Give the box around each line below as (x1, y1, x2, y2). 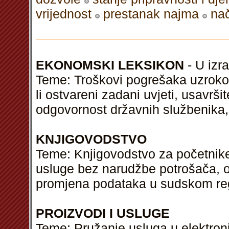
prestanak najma (103, 7, 199, 21)
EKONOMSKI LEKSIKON (36, 58, 184, 72)
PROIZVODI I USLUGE (36, 206, 170, 220)
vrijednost (36, 7, 91, 21)
